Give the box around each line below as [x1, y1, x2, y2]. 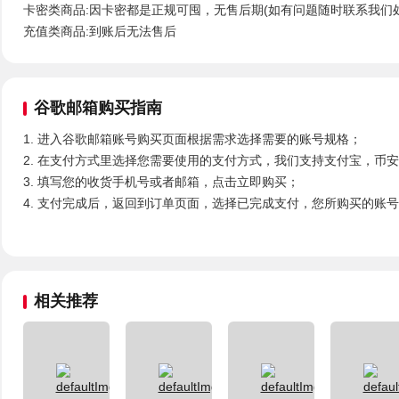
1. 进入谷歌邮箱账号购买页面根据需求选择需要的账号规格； [23, 132, 362, 146]
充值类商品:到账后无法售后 [23, 24, 176, 38]
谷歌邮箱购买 [34, 99, 130, 117]
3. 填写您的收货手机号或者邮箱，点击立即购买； [23, 175, 299, 189]
